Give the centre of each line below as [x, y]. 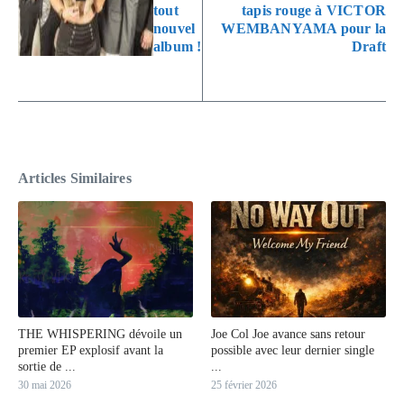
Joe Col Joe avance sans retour [288, 335]
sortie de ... [47, 367]
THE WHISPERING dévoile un [100, 335]
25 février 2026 [244, 386]
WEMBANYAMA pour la [303, 29]
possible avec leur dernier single [293, 351]
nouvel [174, 29]
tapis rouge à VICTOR [314, 11]
